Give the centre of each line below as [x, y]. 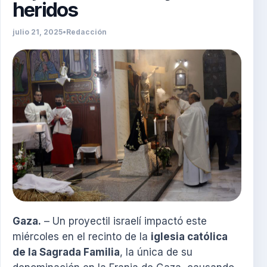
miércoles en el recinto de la [82, 237]
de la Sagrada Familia [66, 252]
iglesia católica [189, 237]
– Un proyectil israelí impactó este [124, 221]
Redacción [86, 32]
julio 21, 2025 [38, 32]
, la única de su [156, 252]
